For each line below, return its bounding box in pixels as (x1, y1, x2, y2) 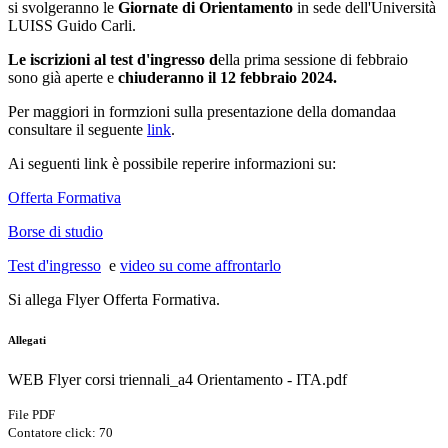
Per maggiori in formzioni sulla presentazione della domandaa (8, 103, 396, 121)
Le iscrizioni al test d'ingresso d (8, 51, 218, 69)
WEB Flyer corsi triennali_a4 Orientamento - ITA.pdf (8, 371, 347, 389)
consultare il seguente (8, 121, 147, 139)
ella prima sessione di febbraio (218, 51, 408, 69)
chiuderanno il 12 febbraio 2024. (118, 69, 337, 87)
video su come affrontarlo (120, 257, 281, 275)
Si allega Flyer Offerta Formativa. (8, 291, 220, 309)
